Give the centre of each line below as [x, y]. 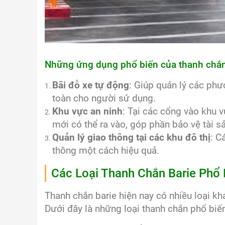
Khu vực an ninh [87, 111]
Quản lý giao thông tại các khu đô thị [131, 137]
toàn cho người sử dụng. [104, 98]
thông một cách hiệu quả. [106, 150]
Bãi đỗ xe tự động [91, 85]
